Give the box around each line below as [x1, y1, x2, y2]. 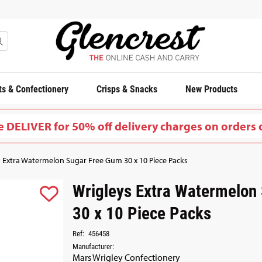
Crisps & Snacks [96, 82, 157, 95]
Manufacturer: [73, 240, 114, 251]
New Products [185, 82, 237, 95]
